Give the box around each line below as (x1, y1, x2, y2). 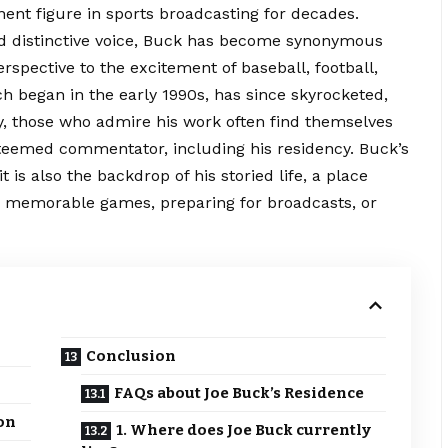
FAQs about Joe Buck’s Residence (114, 384, 365, 403)
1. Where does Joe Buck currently (116, 421, 372, 440)
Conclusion (86, 347, 177, 366)
